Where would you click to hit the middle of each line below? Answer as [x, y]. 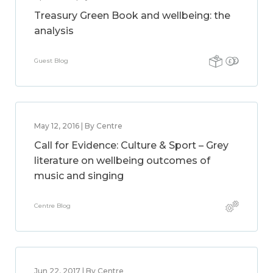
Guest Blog [51, 61]
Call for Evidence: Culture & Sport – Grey [131, 145]
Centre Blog [52, 206]
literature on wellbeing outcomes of [122, 161]
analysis [54, 31]
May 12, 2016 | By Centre [78, 126]
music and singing [79, 176]
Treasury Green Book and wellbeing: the [132, 16]
